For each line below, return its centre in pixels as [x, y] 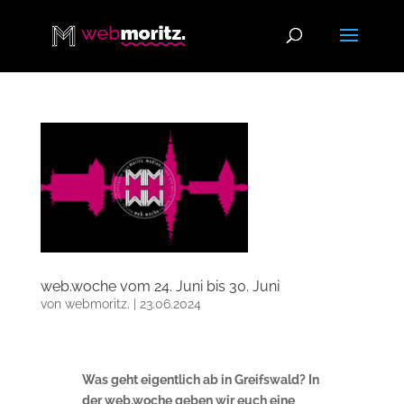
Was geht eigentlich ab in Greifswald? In [200, 379]
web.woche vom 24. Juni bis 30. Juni [160, 286]
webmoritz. [97, 303]
